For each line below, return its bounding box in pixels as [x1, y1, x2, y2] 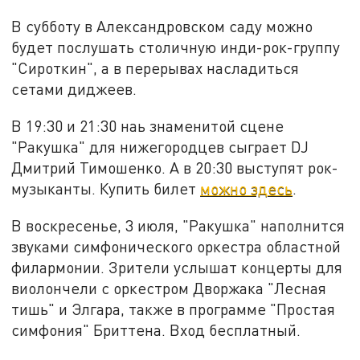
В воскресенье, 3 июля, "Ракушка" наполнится [11, 215, 346, 235]
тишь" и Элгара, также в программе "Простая [11, 299, 336, 318]
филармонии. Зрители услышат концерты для [11, 257, 343, 276]
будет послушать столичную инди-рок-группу [11, 38, 341, 57]
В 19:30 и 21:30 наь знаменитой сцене [11, 116, 284, 135]
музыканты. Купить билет [11, 178, 201, 198]
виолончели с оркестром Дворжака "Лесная [11, 278, 327, 297]
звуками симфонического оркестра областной [11, 236, 342, 256]
